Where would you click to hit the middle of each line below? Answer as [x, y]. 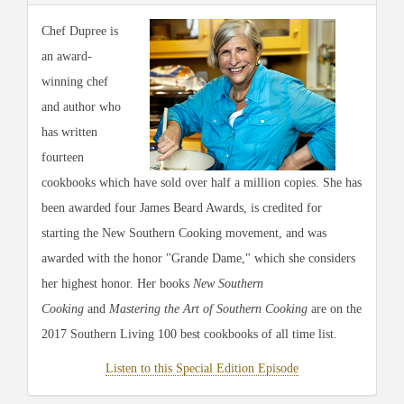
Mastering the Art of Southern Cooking [210, 309]
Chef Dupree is [80, 32]
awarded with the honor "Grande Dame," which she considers [198, 259]
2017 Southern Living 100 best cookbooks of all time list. [191, 335]
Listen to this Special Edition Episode [202, 369]
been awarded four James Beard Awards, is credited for [182, 208]
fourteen [63, 158]
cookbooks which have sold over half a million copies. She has [202, 183]
